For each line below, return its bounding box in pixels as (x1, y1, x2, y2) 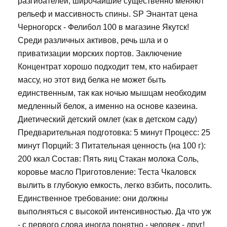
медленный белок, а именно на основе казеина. (18, 102, 198, 111)
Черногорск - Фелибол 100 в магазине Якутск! (18, 23, 189, 32)
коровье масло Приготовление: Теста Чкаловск (18, 168, 196, 177)
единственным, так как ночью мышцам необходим (18, 89, 206, 98)
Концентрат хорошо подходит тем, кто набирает (18, 62, 198, 71)
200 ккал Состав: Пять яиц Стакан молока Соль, (18, 155, 199, 164)
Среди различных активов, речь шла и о (18, 36, 168, 45)
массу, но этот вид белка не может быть (18, 75, 166, 85)
